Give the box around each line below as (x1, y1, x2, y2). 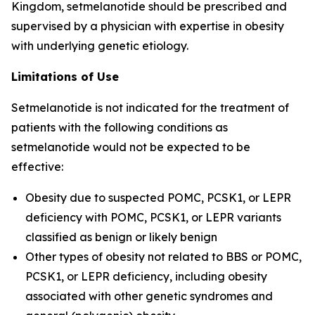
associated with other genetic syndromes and (25, 289, 273, 303)
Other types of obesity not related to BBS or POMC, (25, 250, 302, 264)
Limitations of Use (11, 70, 119, 84)
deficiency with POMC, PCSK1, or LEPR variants (25, 210, 281, 224)
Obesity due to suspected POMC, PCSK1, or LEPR (25, 191, 291, 205)
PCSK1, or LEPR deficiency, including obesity (25, 269, 267, 283)
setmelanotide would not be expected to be (11, 140, 250, 154)
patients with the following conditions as (11, 120, 228, 134)
